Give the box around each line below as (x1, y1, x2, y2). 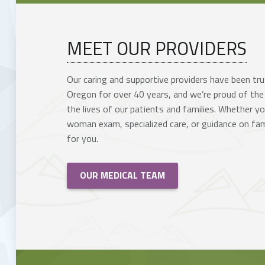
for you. (67, 131, 98, 146)
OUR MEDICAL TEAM (80, 168, 166, 183)
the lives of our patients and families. (67, 101, 218, 116)
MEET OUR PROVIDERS (67, 34, 247, 62)
